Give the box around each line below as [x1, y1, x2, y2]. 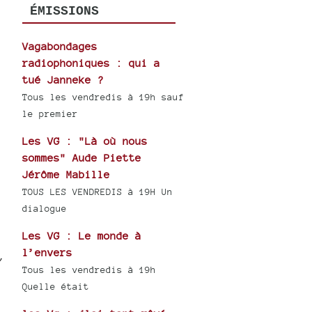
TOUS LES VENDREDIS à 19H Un [22, 187, 173, 198]
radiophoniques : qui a [22, 57, 161, 70]
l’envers [22, 247, 73, 259]
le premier [22, 109, 79, 120]
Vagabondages [22, 40, 98, 53]
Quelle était [22, 281, 90, 292]
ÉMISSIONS [29, 3, 99, 18]
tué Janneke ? [22, 74, 104, 86]
